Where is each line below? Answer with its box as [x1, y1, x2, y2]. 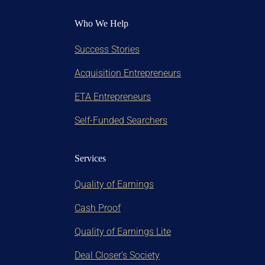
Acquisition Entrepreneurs [75, 67, 181, 79]
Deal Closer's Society [75, 250, 160, 261]
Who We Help [75, 18, 128, 29]
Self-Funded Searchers [75, 115, 167, 127]
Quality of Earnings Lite [75, 226, 171, 238]
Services [75, 153, 106, 164]
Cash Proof [75, 202, 121, 214]
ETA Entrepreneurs [75, 91, 151, 103]
